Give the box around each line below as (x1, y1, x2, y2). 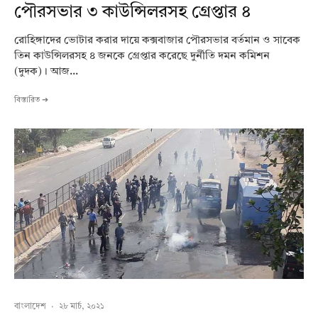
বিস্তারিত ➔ (14, 97, 48, 105)
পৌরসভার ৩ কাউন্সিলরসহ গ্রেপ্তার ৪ (14, 4, 251, 22)
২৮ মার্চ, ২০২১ (59, 302, 104, 312)
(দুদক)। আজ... (14, 67, 78, 78)
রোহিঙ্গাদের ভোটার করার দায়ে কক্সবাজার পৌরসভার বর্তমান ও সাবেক (14, 35, 300, 47)
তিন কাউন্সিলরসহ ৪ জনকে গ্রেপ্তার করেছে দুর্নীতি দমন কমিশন (14, 51, 270, 62)
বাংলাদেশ (14, 302, 46, 312)
